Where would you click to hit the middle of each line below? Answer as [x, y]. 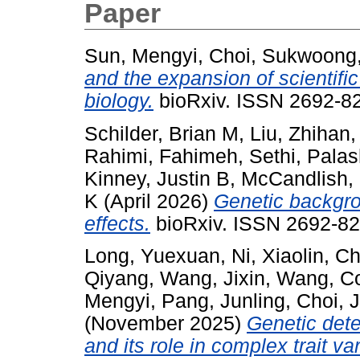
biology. [119, 100]
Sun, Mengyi [141, 55]
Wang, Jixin [213, 279]
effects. [117, 223]
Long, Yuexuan [152, 256]
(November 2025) [166, 324]
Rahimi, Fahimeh [161, 156]
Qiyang [117, 279]
